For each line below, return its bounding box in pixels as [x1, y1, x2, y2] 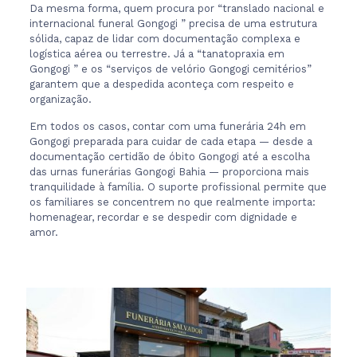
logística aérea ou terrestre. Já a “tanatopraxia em [29, 48, 284, 60]
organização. [29, 93, 92, 105]
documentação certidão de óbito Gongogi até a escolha [29, 151, 310, 163]
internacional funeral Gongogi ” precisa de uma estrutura [29, 18, 317, 29]
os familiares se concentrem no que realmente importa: [29, 196, 316, 208]
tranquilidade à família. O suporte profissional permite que [29, 181, 327, 193]
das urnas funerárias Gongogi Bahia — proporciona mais [29, 166, 309, 178]
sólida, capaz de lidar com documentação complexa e [29, 33, 300, 45]
